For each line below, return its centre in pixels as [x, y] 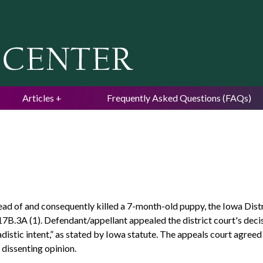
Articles [38, 98]
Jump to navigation [131, 8]
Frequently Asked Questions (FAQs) [179, 98]
